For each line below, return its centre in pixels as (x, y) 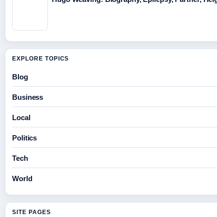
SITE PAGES (31, 212)
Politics (25, 138)
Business (28, 97)
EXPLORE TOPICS (41, 59)
